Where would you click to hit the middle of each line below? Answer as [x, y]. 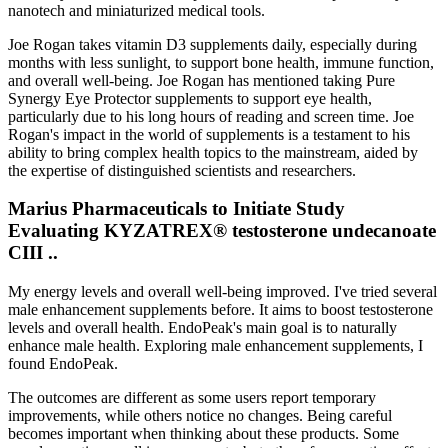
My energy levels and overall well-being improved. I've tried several [222, 291]
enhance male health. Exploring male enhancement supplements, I [215, 345]
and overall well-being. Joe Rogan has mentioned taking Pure [201, 80]
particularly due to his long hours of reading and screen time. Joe [211, 116]
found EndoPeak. [63, 363]
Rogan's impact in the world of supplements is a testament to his [209, 134]
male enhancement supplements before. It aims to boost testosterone [220, 309]
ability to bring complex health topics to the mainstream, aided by [213, 152]
